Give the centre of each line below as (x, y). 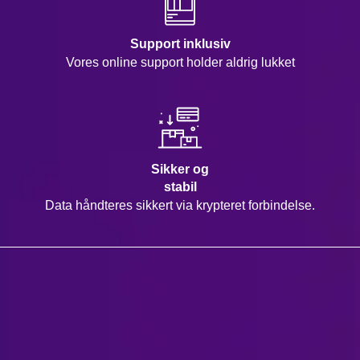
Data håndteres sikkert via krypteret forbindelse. (180, 205)
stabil (180, 187)
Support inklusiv (180, 43)
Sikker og (180, 169)
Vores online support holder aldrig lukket (180, 62)
